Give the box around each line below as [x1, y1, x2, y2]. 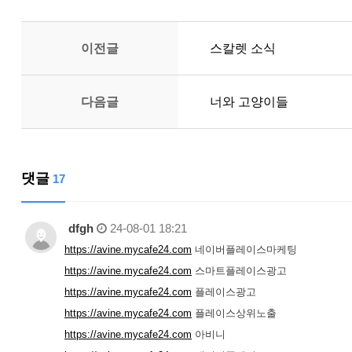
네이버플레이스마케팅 [192, 244, 297, 255]
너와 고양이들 [210, 95, 288, 108]
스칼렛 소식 [210, 42, 276, 55]
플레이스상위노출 [192, 307, 277, 319]
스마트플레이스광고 [192, 265, 287, 277]
